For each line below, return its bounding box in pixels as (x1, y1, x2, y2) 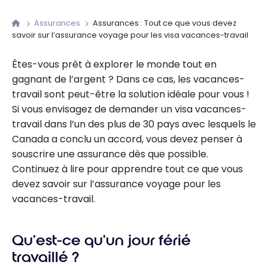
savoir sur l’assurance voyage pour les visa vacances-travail (12, 30, 248, 41)
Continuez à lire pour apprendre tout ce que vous (12, 162, 243, 176)
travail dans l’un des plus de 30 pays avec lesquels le (12, 117, 256, 132)
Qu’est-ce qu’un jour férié (12, 232, 191, 250)
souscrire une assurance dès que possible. (12, 147, 208, 162)
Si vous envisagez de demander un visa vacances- (12, 102, 246, 117)
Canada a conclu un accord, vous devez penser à (12, 132, 242, 147)
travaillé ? (12, 248, 79, 267)
